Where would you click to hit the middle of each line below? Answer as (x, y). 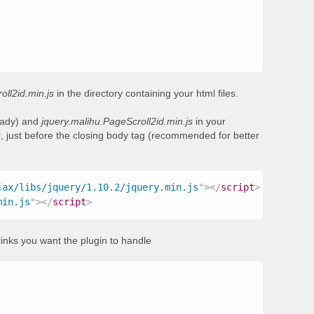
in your (209, 121)
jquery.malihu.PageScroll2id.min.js (117, 121)
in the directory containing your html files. (146, 93)
